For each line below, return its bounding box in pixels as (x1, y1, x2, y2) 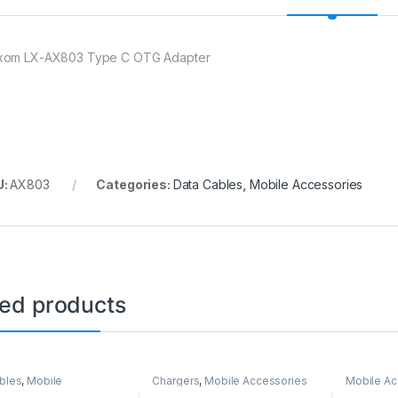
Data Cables (172, 176, 243, 192)
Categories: (96, 176, 173, 192)
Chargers (152, 373, 200, 387)
